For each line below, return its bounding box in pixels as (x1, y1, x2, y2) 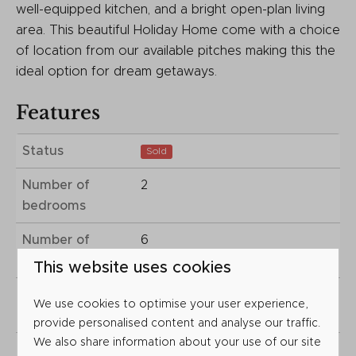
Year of (22, 288, 68, 301)
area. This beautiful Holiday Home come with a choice (16, 23, 340, 37)
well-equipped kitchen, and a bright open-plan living (16, 2, 325, 16)
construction (22, 308, 102, 322)
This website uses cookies (33, 260, 232, 276)
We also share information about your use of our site (33, 337, 322, 348)
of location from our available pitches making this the (16, 44, 335, 57)
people (22, 253, 65, 267)
